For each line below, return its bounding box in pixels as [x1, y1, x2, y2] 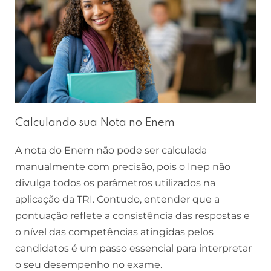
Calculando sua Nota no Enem [15, 117, 175, 129]
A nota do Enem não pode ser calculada [15, 145, 207, 157]
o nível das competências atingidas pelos [15, 226, 214, 238]
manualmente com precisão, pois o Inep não [15, 161, 230, 173]
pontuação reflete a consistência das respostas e [15, 210, 250, 222]
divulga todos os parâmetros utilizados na [15, 177, 215, 189]
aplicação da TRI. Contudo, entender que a [15, 194, 220, 206]
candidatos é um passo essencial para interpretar [15, 243, 252, 255]
